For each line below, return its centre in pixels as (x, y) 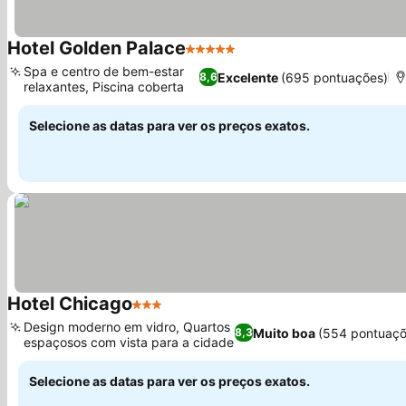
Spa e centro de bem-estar (104, 71)
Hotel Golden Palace (97, 48)
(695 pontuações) (335, 77)
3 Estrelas (165, 314)
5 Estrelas (219, 58)
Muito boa (285, 333)
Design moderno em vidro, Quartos (127, 327)
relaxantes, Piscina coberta (104, 87)
